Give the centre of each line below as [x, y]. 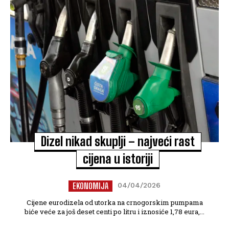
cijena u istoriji [118, 159]
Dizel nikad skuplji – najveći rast [118, 142]
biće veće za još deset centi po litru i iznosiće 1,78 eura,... [114, 212]
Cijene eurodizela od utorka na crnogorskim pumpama [114, 203]
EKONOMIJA [90, 186]
